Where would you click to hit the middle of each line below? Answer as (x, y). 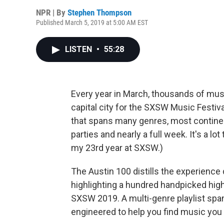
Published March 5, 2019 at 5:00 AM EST (92, 22)
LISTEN (79, 49)
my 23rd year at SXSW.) (117, 148)
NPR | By (52, 12)
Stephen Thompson (99, 12)
